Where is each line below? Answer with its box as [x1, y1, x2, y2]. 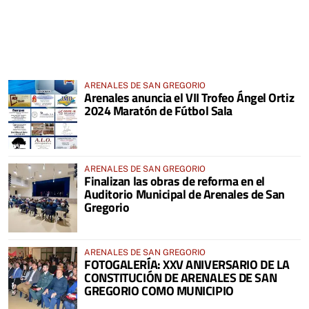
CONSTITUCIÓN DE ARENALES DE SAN [84, 268, 277, 287]
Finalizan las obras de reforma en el [84, 172, 265, 190]
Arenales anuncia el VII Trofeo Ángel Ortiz [84, 88, 295, 107]
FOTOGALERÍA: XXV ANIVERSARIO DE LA [84, 255, 290, 274]
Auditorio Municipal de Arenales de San [84, 185, 285, 203]
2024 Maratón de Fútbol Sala [84, 101, 232, 120]
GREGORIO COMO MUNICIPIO [84, 281, 234, 300]
